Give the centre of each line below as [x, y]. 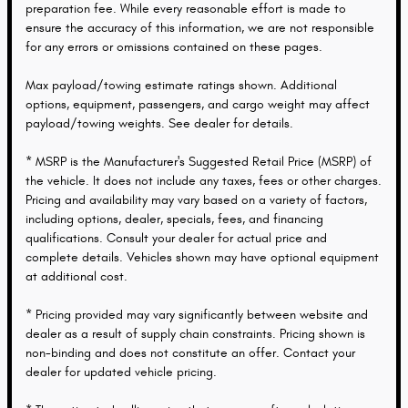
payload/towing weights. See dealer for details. [159, 123]
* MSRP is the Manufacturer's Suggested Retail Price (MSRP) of [199, 161]
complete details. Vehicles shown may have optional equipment [202, 257]
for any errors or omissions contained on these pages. [174, 46]
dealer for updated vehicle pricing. [121, 372]
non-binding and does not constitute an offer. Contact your [190, 352]
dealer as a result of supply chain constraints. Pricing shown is [195, 333]
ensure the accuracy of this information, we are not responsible [200, 27]
